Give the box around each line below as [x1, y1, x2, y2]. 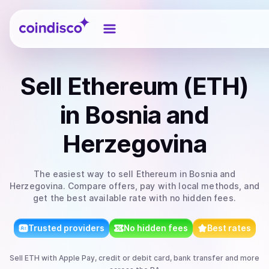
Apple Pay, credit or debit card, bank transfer [59, 253, 223, 262]
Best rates [207, 223, 251, 233]
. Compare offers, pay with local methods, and [62, 181, 259, 191]
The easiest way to [34, 169, 118, 179]
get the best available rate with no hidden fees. [33, 193, 236, 203]
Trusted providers [28, 223, 104, 233]
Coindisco [19, 14, 62, 26]
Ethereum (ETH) [67, 71, 249, 101]
